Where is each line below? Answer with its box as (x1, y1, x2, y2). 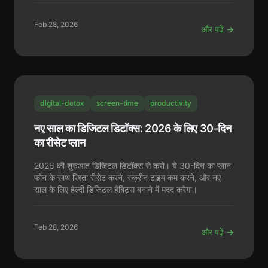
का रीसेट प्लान (34, 136, 86, 149)
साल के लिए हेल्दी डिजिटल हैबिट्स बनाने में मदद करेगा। (34, 184, 197, 194)
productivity (150, 99, 191, 108)
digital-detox (40, 99, 84, 108)
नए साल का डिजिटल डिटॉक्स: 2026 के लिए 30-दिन (34, 122, 232, 135)
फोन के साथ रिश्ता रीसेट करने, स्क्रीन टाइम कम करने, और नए (34, 172, 221, 182)
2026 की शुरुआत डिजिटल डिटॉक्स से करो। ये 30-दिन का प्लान (34, 160, 231, 170)
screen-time (96, 99, 138, 108)
